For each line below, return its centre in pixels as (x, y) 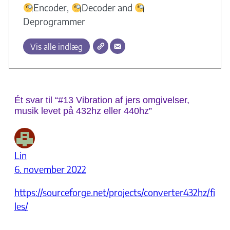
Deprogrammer (54, 21)
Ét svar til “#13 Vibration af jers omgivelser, (102, 100)
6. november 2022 (50, 169)
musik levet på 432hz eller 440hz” (83, 111)
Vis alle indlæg (56, 46)
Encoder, (52, 7)
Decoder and (108, 7)
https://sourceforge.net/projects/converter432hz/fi (114, 193)
